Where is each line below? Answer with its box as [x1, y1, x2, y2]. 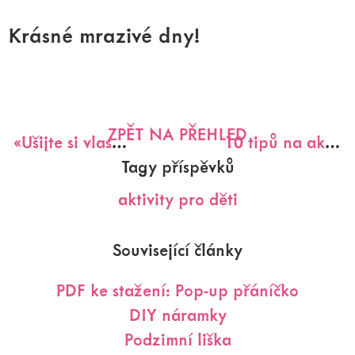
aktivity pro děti [117, 187, 238, 210]
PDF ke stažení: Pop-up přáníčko [56, 278, 299, 301]
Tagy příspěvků [120, 155, 235, 177]
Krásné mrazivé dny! [8, 21, 200, 48]
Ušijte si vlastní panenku [21, 130, 112, 153]
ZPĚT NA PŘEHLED [108, 122, 247, 145]
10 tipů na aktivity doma [325, 130, 341, 153]
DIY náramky [128, 303, 227, 326]
